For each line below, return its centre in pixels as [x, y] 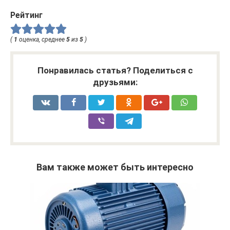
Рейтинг [26, 15]
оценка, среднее [42, 40]
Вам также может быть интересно [115, 167]
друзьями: [115, 82]
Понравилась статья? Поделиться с [115, 71]
